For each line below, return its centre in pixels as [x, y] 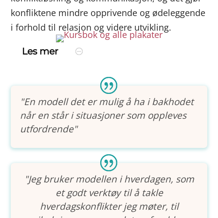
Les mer [40, 51]
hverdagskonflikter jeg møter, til [109, 206]
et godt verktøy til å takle [109, 193]
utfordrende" [49, 129]
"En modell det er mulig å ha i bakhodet [107, 102]
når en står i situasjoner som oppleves [103, 115]
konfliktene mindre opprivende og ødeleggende [108, 13]
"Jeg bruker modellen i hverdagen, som [109, 179]
